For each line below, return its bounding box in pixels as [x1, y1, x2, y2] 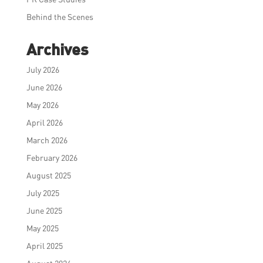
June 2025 [26, 205, 62, 215]
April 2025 [26, 240, 63, 251]
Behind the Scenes [26, 11, 93, 22]
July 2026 [26, 64, 59, 75]
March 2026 [26, 134, 68, 145]
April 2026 [26, 117, 63, 127]
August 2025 [26, 170, 71, 180]
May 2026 [26, 99, 59, 110]
